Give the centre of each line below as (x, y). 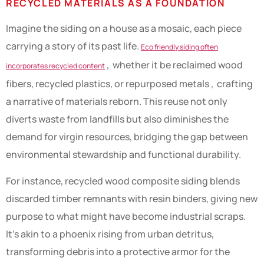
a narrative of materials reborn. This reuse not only (117, 102)
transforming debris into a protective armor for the (118, 251)
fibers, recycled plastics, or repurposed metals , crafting (129, 84)
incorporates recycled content (55, 66)
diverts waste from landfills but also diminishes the (117, 119)
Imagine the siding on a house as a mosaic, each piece (124, 29)
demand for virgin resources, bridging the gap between (127, 137)
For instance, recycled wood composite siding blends (123, 181)
